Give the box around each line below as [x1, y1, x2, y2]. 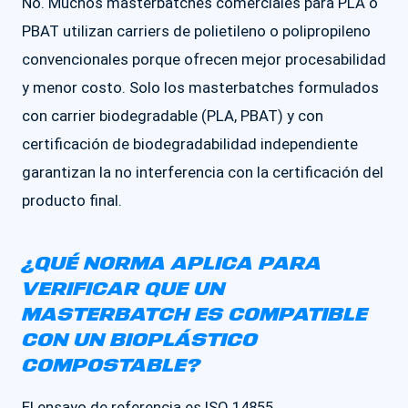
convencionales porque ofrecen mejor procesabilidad [22, 50, 386, 68]
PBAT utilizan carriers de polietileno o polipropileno [22, 22, 371, 40]
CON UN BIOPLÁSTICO [22, 328, 258, 353]
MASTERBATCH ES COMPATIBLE [22, 302, 368, 328]
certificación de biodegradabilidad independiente [22, 135, 358, 153]
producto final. [22, 191, 122, 209]
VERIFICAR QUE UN [22, 277, 225, 302]
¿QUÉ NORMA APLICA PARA [22, 251, 321, 277]
